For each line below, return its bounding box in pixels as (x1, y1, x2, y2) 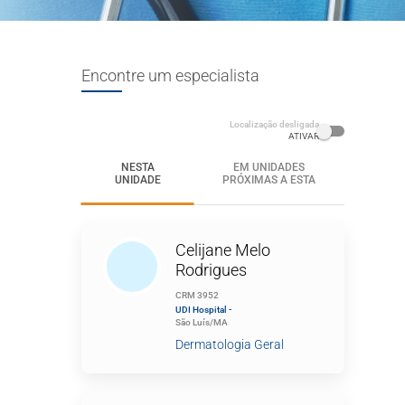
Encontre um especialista (80, 66, 259, 85)
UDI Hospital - (174, 305, 231, 315)
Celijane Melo (174, 240, 270, 259)
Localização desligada (229, 119, 319, 129)
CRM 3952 (174, 290, 219, 300)
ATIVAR (287, 131, 319, 141)
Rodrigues (174, 260, 247, 279)
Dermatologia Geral (174, 337, 284, 352)
